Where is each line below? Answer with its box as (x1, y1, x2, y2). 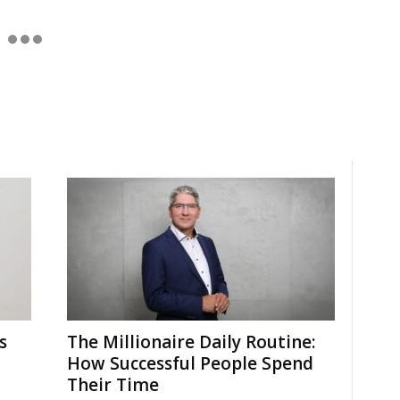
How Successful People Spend (66, 352, 313, 375)
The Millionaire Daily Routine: (66, 330, 315, 354)
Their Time (66, 373, 159, 396)
